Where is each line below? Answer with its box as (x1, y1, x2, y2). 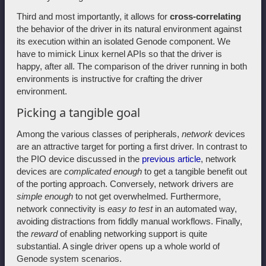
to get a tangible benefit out (142, 166, 247, 176)
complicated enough (64, 166, 142, 176)
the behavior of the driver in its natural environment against (17, 23, 242, 34)
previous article (142, 153, 201, 164)
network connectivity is (17, 203, 107, 214)
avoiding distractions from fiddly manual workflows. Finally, (17, 216, 242, 226)
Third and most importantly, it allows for (17, 11, 170, 21)
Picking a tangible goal (17, 104, 140, 121)
